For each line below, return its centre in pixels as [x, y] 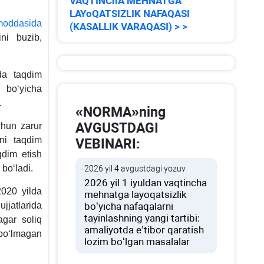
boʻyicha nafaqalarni [129, 206]
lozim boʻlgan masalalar [137, 242]
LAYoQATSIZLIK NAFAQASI [130, 14]
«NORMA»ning [121, 112]
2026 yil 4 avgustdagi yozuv [135, 169]
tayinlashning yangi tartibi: [142, 218]
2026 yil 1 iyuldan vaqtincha [146, 183]
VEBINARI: [108, 144]
